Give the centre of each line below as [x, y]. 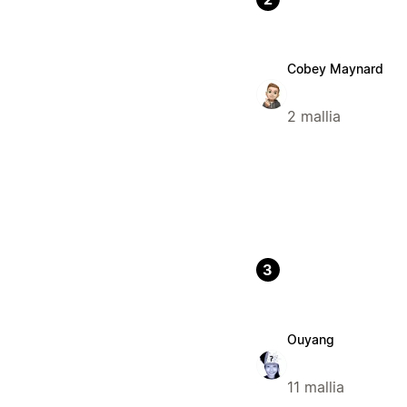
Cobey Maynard [335, 69]
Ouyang [310, 340]
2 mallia [313, 117]
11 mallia [315, 387]
